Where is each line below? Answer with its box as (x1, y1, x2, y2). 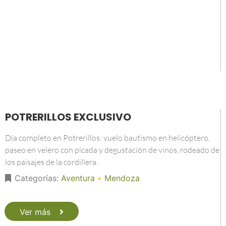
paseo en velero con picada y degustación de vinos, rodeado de (5, 145, 219, 155)
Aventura (61, 173, 95, 183)
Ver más (20, 207, 50, 217)
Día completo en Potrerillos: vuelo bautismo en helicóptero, (5, 133, 210, 143)
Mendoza (104, 173, 140, 183)
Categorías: (15, 173, 61, 183)
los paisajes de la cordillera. (5, 157, 98, 167)
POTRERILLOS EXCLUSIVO (5, 110, 131, 124)
